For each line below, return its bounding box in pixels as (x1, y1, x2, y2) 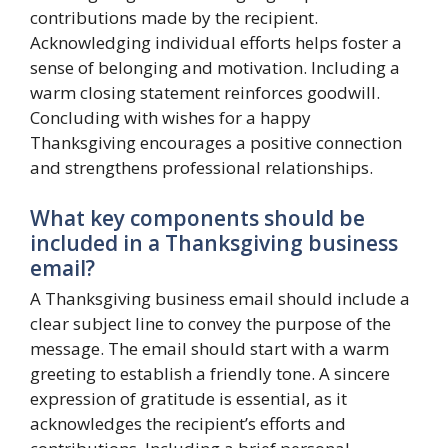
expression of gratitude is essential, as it (30, 386, 347, 410)
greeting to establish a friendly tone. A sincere (30, 361, 390, 385)
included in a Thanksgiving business (30, 228, 398, 257)
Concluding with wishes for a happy (30, 106, 311, 129)
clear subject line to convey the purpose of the (30, 311, 391, 335)
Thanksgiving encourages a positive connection (30, 131, 402, 154)
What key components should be (30, 203, 365, 232)
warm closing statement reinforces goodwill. (30, 81, 380, 104)
